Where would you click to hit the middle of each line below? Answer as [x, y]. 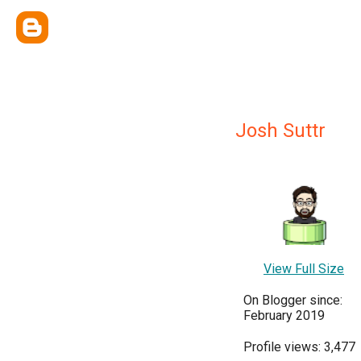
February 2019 [284, 315]
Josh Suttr [280, 131]
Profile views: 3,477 [299, 346]
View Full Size [304, 268]
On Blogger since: [293, 300]
